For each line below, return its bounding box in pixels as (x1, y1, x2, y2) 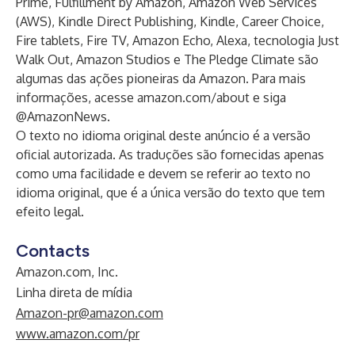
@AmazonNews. (16, 109, 110, 124)
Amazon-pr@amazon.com (16, 305, 163, 321)
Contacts (16, 240, 90, 261)
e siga (250, 90, 286, 105)
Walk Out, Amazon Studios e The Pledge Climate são (16, 52, 319, 67)
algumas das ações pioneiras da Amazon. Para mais (16, 71, 306, 86)
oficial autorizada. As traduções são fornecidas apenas (16, 147, 324, 162)
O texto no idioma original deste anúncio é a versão (16, 128, 311, 143)
